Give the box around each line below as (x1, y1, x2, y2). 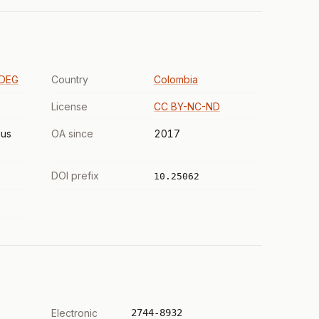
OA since (51, 127, 93, 140)
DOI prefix (51, 169, 99, 182)
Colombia (154, 73, 198, 85)
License (51, 100, 88, 113)
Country (51, 73, 88, 85)
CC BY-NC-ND (154, 100, 220, 113)
